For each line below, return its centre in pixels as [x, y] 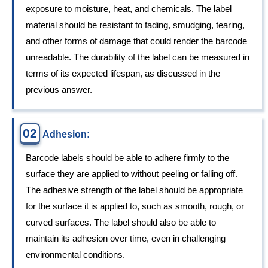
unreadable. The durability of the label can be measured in [138, 57]
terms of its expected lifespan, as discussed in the [123, 74]
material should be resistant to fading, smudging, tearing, [135, 25]
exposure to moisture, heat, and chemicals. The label [129, 9]
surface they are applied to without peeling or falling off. [132, 174]
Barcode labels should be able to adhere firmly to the [127, 158]
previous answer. [59, 90]
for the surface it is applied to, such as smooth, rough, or [135, 206]
